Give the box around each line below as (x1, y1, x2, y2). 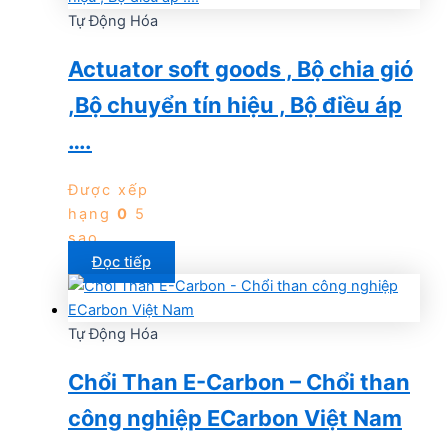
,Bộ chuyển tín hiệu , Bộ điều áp (68, 92, 402, 119)
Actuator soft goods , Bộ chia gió (68, 56, 413, 83)
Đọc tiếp (92, 252, 151, 271)
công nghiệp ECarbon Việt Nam (68, 404, 402, 431)
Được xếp (68, 180, 149, 199)
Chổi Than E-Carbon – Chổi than (68, 368, 410, 395)
